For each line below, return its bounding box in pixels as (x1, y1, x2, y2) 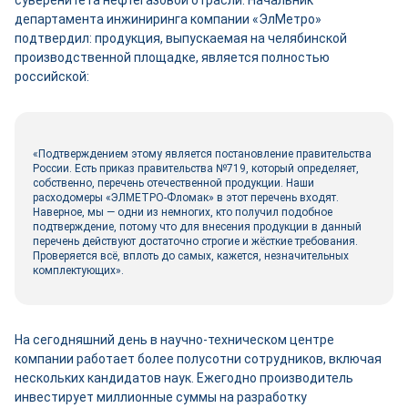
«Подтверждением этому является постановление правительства (33, 148, 372, 160)
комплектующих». (33, 264, 124, 277)
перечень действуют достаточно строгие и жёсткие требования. (33, 235, 358, 248)
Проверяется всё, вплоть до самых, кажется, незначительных (33, 250, 349, 262)
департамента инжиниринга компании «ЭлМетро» (15, 12, 321, 26)
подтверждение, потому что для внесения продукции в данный (33, 220, 362, 233)
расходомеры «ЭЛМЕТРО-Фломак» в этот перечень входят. (33, 191, 339, 204)
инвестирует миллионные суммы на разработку (15, 390, 310, 404)
